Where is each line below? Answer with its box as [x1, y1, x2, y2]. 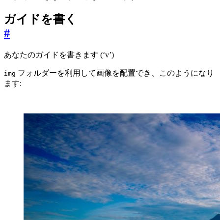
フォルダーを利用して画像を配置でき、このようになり [16, 69, 214, 78]
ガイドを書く [4, 13, 77, 26]
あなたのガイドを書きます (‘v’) [4, 51, 114, 59]
